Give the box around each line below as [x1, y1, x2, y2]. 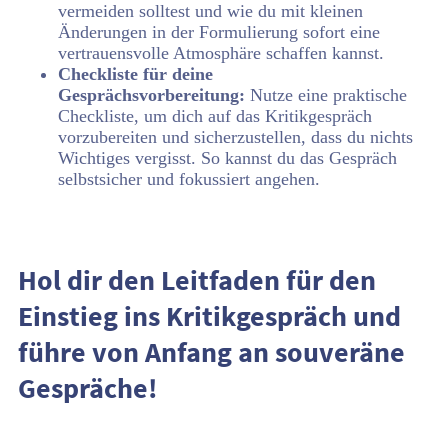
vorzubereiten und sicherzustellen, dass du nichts [58, 127, 413, 147]
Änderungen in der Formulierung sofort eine [58, 22, 380, 42]
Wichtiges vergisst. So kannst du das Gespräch [58, 148, 397, 168]
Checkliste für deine [58, 64, 213, 84]
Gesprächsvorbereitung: [58, 85, 250, 105]
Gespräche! [18, 370, 158, 406]
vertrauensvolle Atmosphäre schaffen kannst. [58, 43, 384, 63]
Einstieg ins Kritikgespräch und [18, 298, 401, 334]
